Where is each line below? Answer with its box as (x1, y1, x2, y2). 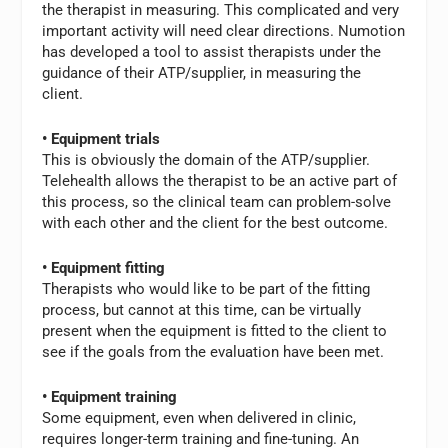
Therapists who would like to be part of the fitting (42, 279, 371, 298)
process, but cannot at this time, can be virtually (42, 300, 362, 319)
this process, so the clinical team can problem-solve (42, 192, 392, 211)
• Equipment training (42, 387, 178, 406)
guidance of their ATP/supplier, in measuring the (42, 63, 362, 82)
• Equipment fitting (42, 258, 166, 277)
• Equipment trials (42, 129, 161, 148)
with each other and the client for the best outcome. (42, 213, 389, 232)
